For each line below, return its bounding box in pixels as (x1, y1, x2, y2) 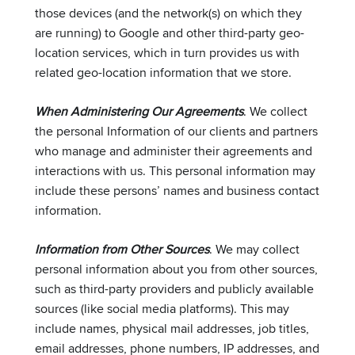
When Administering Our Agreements (35, 101, 243, 120)
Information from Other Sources (35, 239, 209, 258)
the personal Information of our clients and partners (35, 121, 318, 140)
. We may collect (209, 239, 300, 258)
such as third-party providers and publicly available (35, 279, 314, 298)
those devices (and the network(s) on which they (35, 3, 302, 22)
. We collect (243, 101, 307, 120)
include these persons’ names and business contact (35, 181, 319, 200)
